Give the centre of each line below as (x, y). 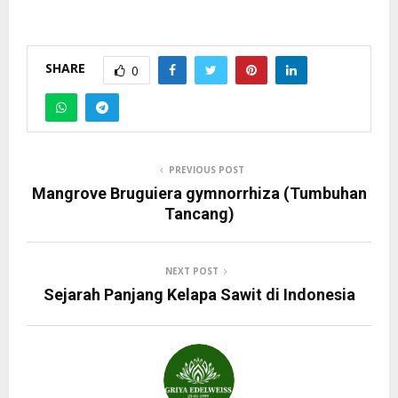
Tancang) (199, 213)
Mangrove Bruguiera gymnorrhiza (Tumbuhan (199, 193)
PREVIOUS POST (206, 169)
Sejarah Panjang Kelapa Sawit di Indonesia (199, 294)
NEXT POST (192, 271)
